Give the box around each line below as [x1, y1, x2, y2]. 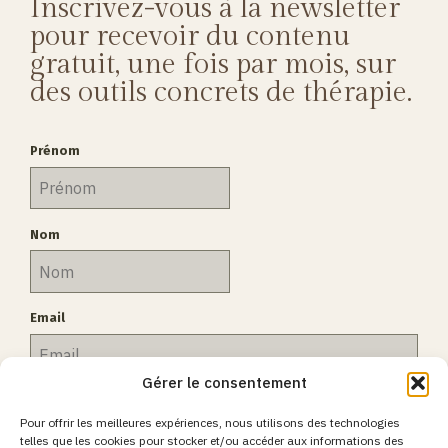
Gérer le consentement [141, 373, 307, 392]
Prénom [30, 142, 80, 158]
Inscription [40, 412, 125, 432]
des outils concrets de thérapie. [30, 75, 412, 109]
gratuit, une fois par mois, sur [30, 47, 396, 81]
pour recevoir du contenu [30, 19, 350, 53]
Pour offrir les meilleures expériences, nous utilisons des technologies [20, 415, 400, 430]
